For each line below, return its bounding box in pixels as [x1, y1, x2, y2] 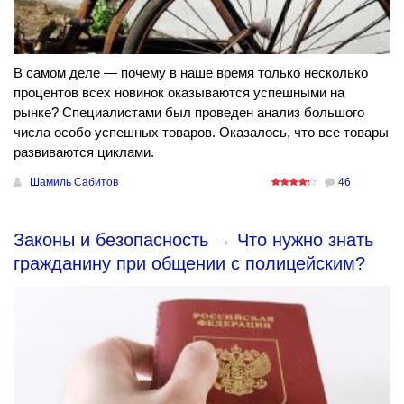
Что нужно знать [237, 230, 373, 251]
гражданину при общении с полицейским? [14, 253, 365, 274]
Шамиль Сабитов [30, 176, 118, 189]
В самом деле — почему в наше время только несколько [14, 65, 368, 81]
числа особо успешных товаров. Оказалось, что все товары [14, 124, 389, 141]
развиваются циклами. [14, 144, 154, 161]
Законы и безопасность [14, 230, 208, 251]
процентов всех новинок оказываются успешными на [14, 85, 344, 101]
